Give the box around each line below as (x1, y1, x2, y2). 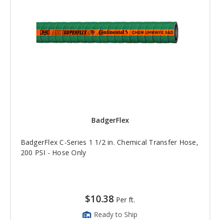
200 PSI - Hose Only (20, 147, 86, 157)
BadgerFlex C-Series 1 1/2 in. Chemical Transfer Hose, (20, 137, 198, 147)
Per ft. (116, 194, 135, 204)
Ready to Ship (94, 209, 137, 219)
